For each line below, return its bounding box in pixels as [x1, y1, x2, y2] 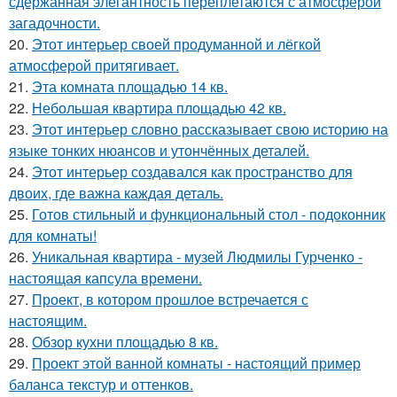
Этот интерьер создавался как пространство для [32, 160, 353, 182]
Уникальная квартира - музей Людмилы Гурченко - [32, 245, 362, 267]
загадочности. [9, 12, 100, 33]
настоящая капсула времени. [9, 267, 202, 288]
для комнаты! [9, 224, 97, 245]
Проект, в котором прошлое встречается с [32, 288, 308, 309]
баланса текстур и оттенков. [9, 373, 193, 394]
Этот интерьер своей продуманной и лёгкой [32, 33, 321, 54]
